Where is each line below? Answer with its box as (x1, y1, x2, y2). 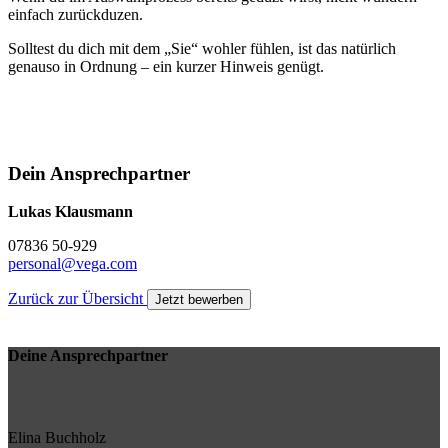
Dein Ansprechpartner (8, 162, 190, 184)
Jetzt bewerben (155, 292, 243, 308)
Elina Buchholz (8, 428, 106, 446)
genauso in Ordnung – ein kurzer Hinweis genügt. (8, 57, 324, 75)
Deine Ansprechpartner (8, 346, 168, 364)
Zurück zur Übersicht (8, 290, 147, 308)
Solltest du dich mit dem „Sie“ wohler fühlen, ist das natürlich (8, 39, 396, 57)
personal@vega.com (8, 255, 137, 273)
